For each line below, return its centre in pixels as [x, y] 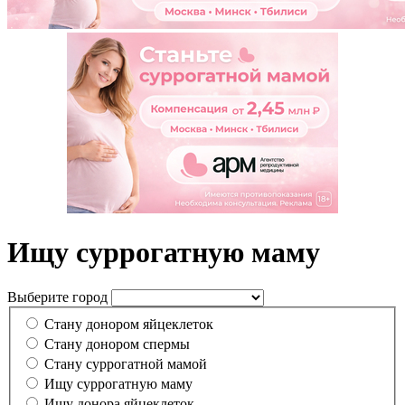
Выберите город [57, 297]
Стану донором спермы [117, 344]
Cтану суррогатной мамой [126, 364]
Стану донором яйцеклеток [129, 325]
